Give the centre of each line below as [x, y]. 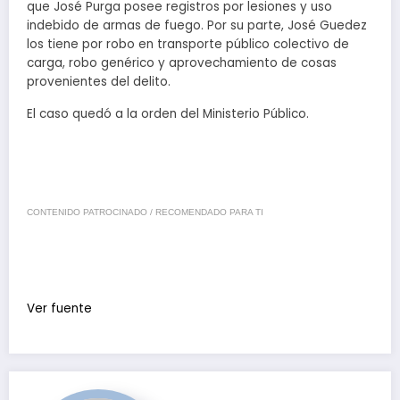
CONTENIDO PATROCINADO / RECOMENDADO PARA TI [145, 212]
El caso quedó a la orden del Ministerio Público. [168, 114]
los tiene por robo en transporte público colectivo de [188, 45]
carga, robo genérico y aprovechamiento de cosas [182, 63]
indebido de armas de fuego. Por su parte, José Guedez [197, 26]
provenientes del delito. [99, 82]
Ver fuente [59, 309]
